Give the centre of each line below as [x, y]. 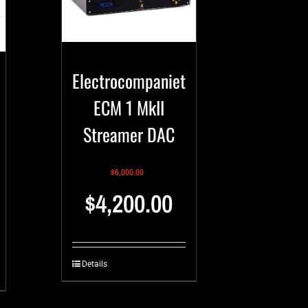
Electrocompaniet [129, 80]
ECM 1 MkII [129, 107]
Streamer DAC [129, 134]
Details [94, 264]
